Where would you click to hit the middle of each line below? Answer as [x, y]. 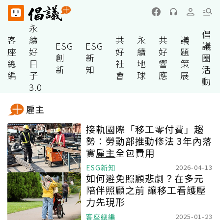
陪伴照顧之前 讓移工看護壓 [146, 190]
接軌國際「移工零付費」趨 [145, 129]
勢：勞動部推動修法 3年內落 [149, 141]
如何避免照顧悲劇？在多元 [145, 178]
